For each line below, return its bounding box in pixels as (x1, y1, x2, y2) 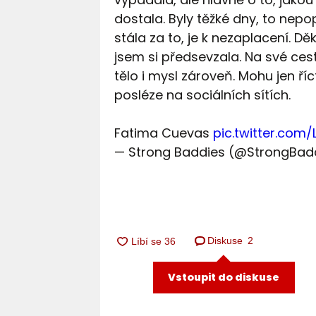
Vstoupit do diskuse (168, 269, 280, 284)
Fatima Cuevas (114, 124, 213, 142)
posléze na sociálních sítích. (114, 86, 294, 104)
